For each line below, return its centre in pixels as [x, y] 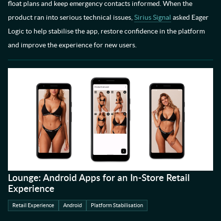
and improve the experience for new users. [72, 45]
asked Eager [190, 18]
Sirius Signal [153, 18]
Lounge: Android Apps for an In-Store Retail [99, 178]
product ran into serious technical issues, [71, 18]
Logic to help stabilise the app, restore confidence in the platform [106, 31]
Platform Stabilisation [117, 205]
